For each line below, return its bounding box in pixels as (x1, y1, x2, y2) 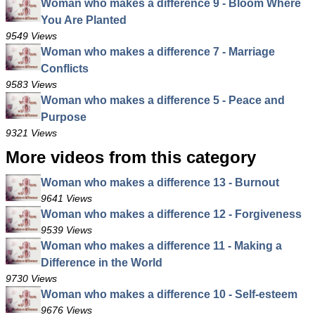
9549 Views (6, 30, 57, 41)
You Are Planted (41, 14, 127, 26)
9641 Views (41, 193, 92, 204)
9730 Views (6, 273, 57, 284)
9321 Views (6, 127, 57, 139)
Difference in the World (41, 257, 162, 269)
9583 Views (6, 79, 57, 90)
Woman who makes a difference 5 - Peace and (41, 94, 285, 106)
